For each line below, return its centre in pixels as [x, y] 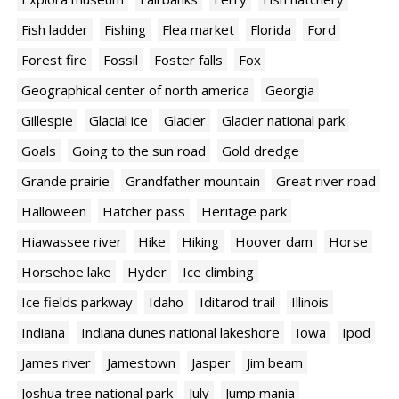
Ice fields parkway [77, 302]
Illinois [310, 302]
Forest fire [54, 60]
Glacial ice [118, 121]
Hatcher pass [144, 212]
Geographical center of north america [135, 90]
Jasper [211, 363]
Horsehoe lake [66, 272]
